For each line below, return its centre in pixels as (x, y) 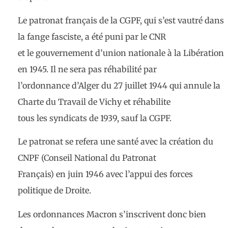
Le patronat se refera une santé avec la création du (116, 142)
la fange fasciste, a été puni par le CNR (92, 36)
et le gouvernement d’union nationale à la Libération (121, 53)
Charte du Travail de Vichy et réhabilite (94, 102)
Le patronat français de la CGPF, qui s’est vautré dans (121, 20)
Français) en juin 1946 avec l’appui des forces (105, 174)
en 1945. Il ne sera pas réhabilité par (87, 69)
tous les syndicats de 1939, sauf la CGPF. (95, 118)
